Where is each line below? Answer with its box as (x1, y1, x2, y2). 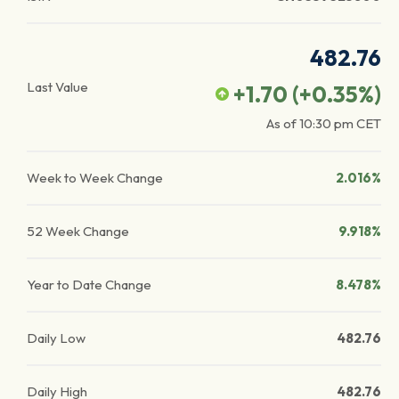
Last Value (27, 78, 88, 95)
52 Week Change (27, 223, 129, 240)
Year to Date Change (27, 276, 151, 293)
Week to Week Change (27, 169, 163, 186)
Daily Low (27, 330, 85, 346)
